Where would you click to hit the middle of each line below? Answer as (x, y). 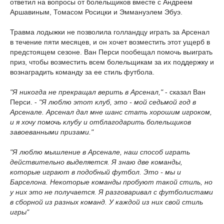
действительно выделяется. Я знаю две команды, (96, 162)
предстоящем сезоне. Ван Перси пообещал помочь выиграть (111, 52)
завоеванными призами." (52, 132)
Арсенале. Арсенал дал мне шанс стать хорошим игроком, (111, 112)
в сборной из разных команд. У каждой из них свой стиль (106, 202)
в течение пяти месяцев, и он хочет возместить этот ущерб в (110, 42)
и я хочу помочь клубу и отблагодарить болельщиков (100, 122)
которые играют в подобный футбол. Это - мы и (95, 172)
